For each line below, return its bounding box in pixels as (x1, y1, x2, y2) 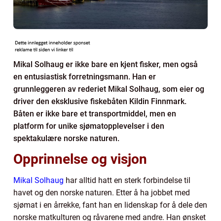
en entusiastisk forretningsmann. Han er (13, 72, 156, 81)
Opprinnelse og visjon (13, 150, 147, 167)
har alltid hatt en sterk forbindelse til (64, 175, 190, 185)
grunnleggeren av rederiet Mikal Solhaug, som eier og (13, 84, 204, 94)
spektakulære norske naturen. (13, 133, 119, 143)
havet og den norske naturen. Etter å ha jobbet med (13, 187, 190, 197)
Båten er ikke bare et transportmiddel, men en (13, 109, 176, 118)
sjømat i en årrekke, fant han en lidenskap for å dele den (13, 200, 207, 210)
